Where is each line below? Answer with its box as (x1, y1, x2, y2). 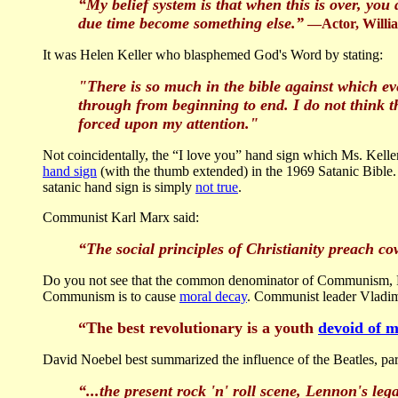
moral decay (179, 289, 247, 305)
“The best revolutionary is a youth (78, 319, 318, 338)
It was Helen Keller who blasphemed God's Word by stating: (43, 47, 383, 63)
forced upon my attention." (78, 115, 259, 133)
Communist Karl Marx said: (43, 210, 199, 226)
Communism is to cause (43, 289, 179, 305)
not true (195, 179, 238, 195)
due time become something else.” (78, 14, 304, 33)
